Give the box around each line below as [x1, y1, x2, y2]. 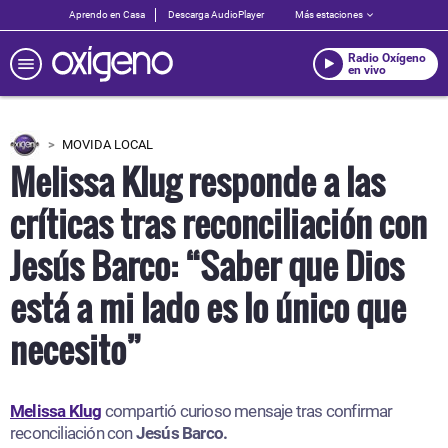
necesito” [10, 323, 141, 375]
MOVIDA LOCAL [62, 137, 153, 152]
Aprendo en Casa [69, 9, 145, 20]
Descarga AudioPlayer [168, 9, 264, 20]
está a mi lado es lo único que [10, 281, 406, 333]
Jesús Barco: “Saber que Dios [10, 239, 404, 291]
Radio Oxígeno [348, 50, 426, 65]
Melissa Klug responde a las [10, 155, 385, 207]
